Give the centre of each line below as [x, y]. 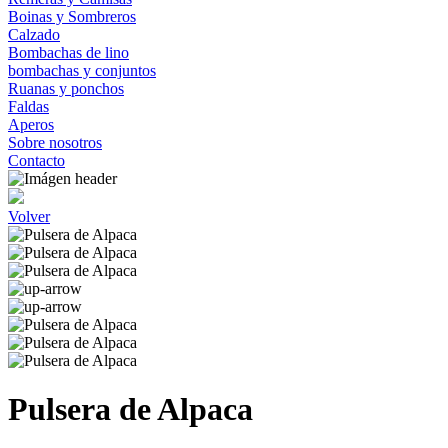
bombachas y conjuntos [82, 70]
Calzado [34, 34]
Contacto [36, 160]
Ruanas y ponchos [66, 88]
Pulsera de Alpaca [130, 409]
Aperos [31, 124]
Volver [29, 216]
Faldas [28, 106]
